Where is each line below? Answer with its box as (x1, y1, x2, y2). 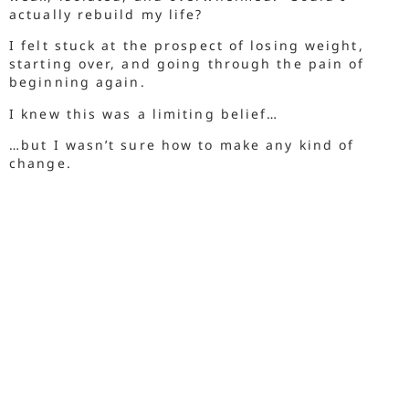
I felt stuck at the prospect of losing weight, (9, 37, 364, 55)
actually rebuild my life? (9, 5, 204, 23)
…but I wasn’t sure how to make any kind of (9, 136, 355, 154)
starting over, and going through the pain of (9, 55, 365, 73)
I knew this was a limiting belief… (9, 104, 285, 122)
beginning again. (9, 73, 152, 91)
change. (9, 154, 78, 173)
